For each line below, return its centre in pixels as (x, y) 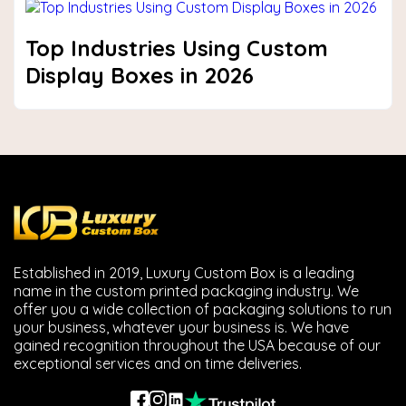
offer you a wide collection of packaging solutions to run (203, 309)
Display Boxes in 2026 (140, 75)
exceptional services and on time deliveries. (158, 363)
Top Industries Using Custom (177, 48)
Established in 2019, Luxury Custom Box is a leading (184, 273)
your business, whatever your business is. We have (181, 327)
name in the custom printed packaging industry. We (186, 291)
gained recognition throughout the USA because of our (197, 345)
